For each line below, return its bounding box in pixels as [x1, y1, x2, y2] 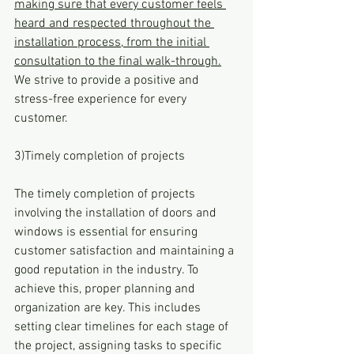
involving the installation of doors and [14, 205, 220, 221]
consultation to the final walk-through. [14, 53, 221, 70]
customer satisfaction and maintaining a [14, 243, 237, 259]
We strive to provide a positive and [14, 72, 202, 88]
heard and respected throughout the [14, 15, 214, 32]
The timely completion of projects [14, 186, 198, 202]
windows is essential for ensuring [14, 224, 201, 240]
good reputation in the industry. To [14, 262, 201, 278]
